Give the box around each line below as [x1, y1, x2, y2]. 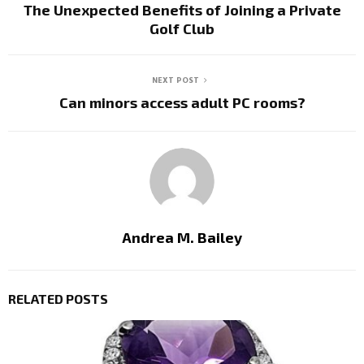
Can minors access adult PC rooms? [58, 93, 305, 112]
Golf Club [149, 19, 214, 38]
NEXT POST [152, 74, 199, 88]
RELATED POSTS [8, 291, 108, 307]
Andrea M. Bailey [122, 228, 242, 247]
